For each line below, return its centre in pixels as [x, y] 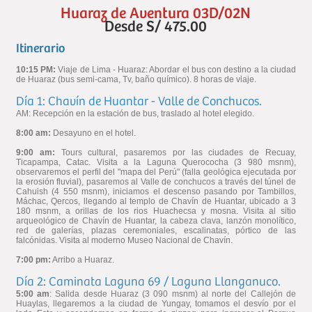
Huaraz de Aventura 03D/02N [156, 14]
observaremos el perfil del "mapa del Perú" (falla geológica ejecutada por [156, 172]
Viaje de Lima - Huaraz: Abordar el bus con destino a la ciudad [176, 69]
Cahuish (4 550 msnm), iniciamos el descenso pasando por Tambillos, [156, 191]
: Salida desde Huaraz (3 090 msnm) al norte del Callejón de [173, 294]
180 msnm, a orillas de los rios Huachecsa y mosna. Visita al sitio [156, 211]
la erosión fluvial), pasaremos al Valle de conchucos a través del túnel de [156, 181]
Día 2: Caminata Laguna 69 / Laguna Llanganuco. [148, 281]
